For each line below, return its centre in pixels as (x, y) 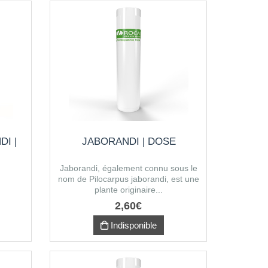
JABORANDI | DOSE (129, 141)
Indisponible (132, 225)
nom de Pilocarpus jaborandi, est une (129, 179)
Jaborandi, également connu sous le (129, 168)
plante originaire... (129, 190)
